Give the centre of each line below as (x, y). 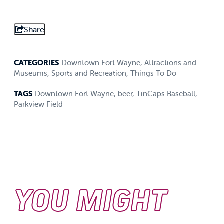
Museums (31, 73)
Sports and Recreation (89, 73)
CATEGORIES (37, 63)
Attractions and (170, 63)
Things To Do (153, 73)
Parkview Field (38, 104)
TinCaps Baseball (166, 94)
